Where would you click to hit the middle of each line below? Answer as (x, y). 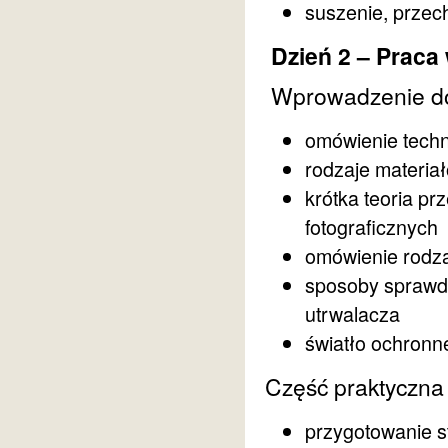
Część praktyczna (354, 386)
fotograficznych (371, 226)
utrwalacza (352, 313)
